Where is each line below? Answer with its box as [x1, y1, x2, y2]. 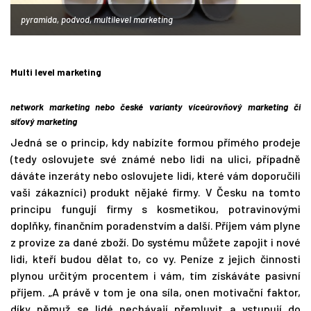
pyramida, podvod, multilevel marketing [21, 14, 173, 26]
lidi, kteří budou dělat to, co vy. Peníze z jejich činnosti [10, 252, 301, 266]
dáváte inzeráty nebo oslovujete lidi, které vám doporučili [10, 169, 301, 183]
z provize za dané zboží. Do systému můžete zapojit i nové [10, 235, 301, 249]
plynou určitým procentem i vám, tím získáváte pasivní [10, 269, 301, 283]
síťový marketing [10, 116, 77, 128]
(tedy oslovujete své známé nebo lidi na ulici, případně [10, 152, 301, 166]
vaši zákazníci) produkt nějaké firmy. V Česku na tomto [10, 185, 301, 199]
